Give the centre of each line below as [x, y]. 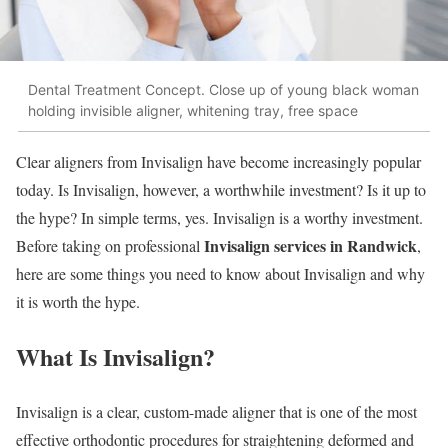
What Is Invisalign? [115, 356]
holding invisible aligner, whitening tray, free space [193, 110]
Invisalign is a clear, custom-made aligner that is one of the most [216, 411]
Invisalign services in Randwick [310, 246]
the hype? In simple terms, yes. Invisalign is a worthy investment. [219, 218]
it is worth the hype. [78, 302]
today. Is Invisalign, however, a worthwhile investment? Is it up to [221, 190]
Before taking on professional [110, 246]
